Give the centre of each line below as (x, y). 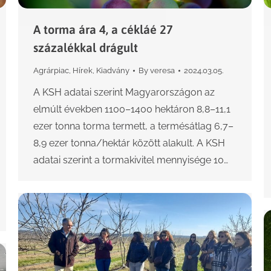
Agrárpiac (51, 71)
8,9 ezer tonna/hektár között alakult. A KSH (129, 143)
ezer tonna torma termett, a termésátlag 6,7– (133, 126)
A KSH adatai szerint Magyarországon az (124, 93)
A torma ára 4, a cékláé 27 (103, 30)
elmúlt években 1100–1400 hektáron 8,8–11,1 (132, 109)
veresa (162, 71)
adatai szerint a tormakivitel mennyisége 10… (131, 160)
